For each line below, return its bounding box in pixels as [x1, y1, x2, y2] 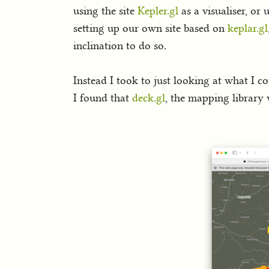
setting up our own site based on [73, 21, 228, 35]
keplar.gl [228, 21, 268, 35]
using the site [73, 4, 138, 17]
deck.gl [132, 91, 165, 105]
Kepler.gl [138, 4, 178, 17]
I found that [73, 91, 132, 105]
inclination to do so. [73, 38, 166, 52]
